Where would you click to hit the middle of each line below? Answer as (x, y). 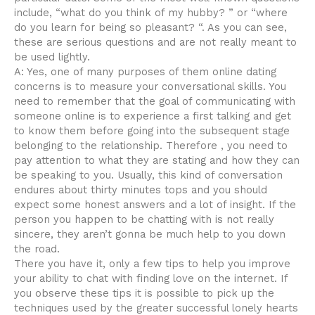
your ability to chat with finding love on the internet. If (151, 278)
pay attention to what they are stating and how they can (157, 160)
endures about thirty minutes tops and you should (141, 189)
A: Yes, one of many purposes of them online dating (145, 71)
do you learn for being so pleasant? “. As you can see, (150, 27)
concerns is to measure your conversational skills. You (150, 86)
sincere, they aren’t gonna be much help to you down (150, 234)
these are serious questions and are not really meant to (155, 42)
